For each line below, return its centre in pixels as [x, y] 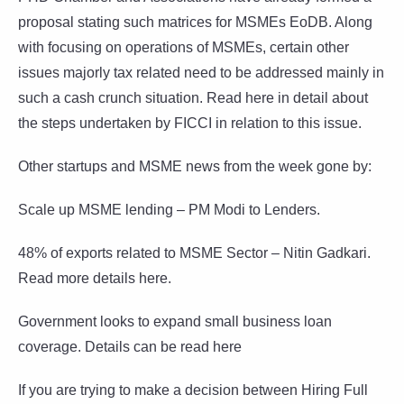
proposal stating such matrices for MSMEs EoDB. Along [195, 22]
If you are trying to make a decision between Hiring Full [193, 390]
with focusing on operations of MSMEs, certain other [184, 47]
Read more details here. [95, 278]
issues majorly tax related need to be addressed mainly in [201, 72]
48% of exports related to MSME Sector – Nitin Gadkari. [194, 252]
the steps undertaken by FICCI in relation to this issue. [190, 123]
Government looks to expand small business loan [175, 321]
